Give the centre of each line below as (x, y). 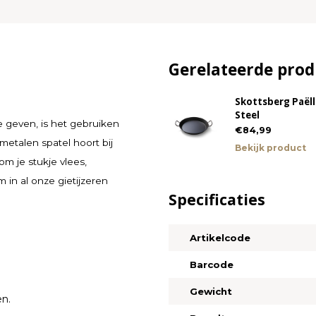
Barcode (211, 264)
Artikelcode (220, 237)
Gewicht (211, 291)
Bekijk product (271, 147)
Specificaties (217, 199)
